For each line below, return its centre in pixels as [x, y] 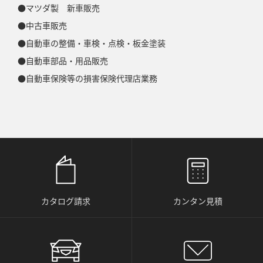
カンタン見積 [198, 201]
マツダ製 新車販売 [63, 8]
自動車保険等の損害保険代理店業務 [92, 78]
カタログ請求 [66, 201]
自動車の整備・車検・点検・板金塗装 [96, 43]
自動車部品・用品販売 [67, 60]
